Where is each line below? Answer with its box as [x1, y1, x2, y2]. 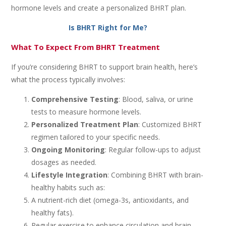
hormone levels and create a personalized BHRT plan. [11, 3, 187, 13]
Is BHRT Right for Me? [68, 23, 147, 32]
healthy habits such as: [31, 183, 105, 192]
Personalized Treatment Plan [31, 120, 139, 129]
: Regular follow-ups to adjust [105, 145, 201, 154]
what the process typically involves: [11, 75, 126, 84]
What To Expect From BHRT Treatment [11, 42, 160, 52]
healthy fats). [31, 208, 74, 217]
